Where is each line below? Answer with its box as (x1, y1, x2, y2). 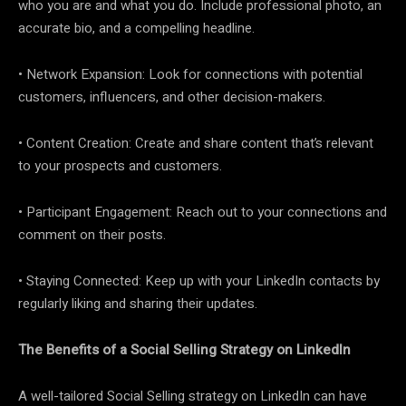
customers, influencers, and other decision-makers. (18, 86, 325, 107)
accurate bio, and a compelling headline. (18, 17, 255, 38)
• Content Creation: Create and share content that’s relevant (18, 132, 373, 153)
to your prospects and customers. (18, 155, 222, 176)
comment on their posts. (18, 224, 166, 245)
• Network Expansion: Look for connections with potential (18, 63, 362, 84)
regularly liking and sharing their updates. (18, 293, 257, 314)
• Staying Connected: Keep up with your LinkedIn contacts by (18, 270, 380, 291)
